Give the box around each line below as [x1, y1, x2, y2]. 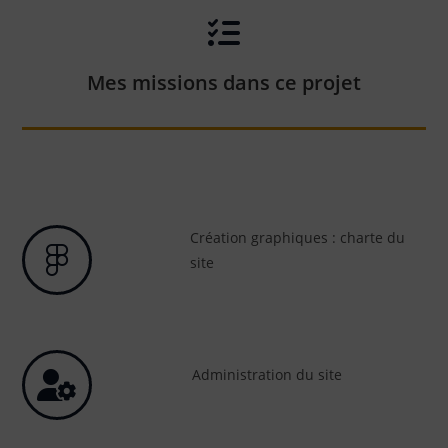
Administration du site [192, 365, 343, 385]
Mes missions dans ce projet [87, 68, 361, 96]
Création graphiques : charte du [189, 227, 405, 247]
